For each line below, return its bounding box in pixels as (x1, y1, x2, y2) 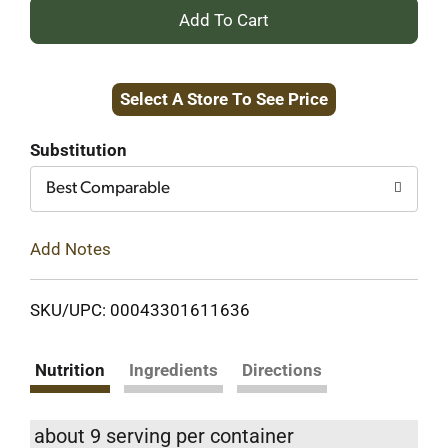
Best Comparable (46, 180, 170, 197)
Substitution (30, 140, 127, 160)
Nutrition (35, 359, 105, 380)
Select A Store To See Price (120, 89, 328, 109)
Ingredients (129, 359, 218, 380)
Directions (242, 359, 322, 380)
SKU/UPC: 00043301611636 (30, 299, 250, 320)
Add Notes (30, 238, 111, 259)
